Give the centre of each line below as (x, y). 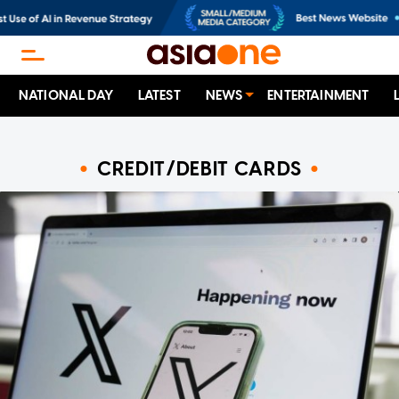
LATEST (159, 96)
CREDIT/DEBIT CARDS (199, 168)
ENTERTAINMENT (318, 96)
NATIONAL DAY (66, 96)
